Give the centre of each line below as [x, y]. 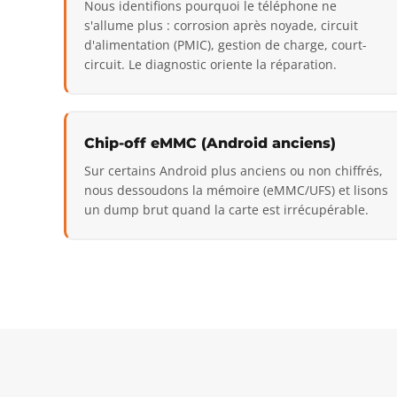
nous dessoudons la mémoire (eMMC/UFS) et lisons [236, 190]
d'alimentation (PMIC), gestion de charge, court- [226, 44]
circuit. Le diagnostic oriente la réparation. [210, 64]
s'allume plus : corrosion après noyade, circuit [221, 25]
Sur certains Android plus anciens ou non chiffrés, [234, 170]
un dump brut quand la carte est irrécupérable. [226, 209]
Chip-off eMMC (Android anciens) [210, 143]
